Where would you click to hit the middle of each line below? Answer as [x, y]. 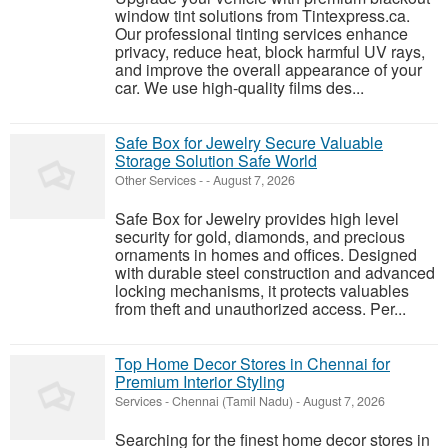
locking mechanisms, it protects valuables [262, 291]
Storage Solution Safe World [216, 161]
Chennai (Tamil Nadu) [232, 401]
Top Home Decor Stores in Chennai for [252, 364]
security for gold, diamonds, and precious [260, 237]
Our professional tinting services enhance [261, 34]
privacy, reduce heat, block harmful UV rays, [270, 52]
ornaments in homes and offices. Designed [266, 255]
